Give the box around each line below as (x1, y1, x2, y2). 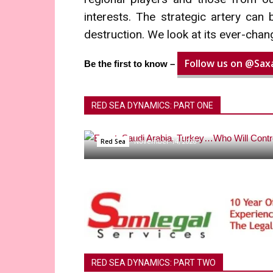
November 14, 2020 (134, 136, 197, 146)
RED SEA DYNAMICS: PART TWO (91, 258, 216, 268)
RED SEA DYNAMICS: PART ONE (91, 101, 213, 111)
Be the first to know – (84, 58, 177, 69)
